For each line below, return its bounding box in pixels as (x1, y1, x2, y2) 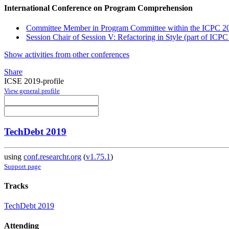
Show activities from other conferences (4, 50, 129, 59)
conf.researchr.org (24, 152, 81, 161)
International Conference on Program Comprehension (4, 3, 193, 12)
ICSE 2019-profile (4, 77, 64, 86)
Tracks (4, 181, 28, 190)
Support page (4, 162, 41, 170)
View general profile (4, 87, 60, 95)
